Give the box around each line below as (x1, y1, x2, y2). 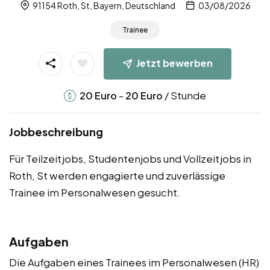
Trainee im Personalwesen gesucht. (9, 185, 180, 199)
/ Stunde (163, 88, 206, 102)
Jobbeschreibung (9, 124, 103, 139)
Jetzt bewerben (136, 56, 213, 69)
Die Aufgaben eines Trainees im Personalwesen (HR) (9, 255, 259, 269)
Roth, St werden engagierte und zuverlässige (9, 168, 225, 182)
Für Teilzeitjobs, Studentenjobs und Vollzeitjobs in (9, 151, 251, 165)
